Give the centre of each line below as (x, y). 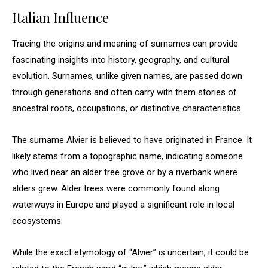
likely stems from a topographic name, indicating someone (127, 156)
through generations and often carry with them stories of (124, 92)
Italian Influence (60, 17)
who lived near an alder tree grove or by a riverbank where (125, 172)
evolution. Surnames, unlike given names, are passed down (127, 76)
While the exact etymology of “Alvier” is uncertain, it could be (130, 252)
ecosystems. (37, 221)
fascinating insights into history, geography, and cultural (121, 60)
